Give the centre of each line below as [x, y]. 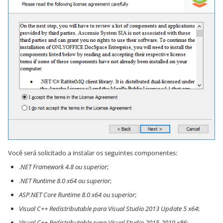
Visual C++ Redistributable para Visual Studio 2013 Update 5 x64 [109, 208]
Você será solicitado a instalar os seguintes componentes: [93, 153]
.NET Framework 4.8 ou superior [63, 167]
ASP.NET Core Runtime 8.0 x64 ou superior [77, 194]
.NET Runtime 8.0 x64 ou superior [64, 180]
